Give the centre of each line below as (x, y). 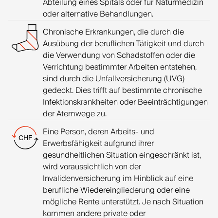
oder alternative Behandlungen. (98, 14)
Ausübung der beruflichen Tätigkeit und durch (123, 44)
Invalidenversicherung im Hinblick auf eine (118, 179)
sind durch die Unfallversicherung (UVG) (114, 79)
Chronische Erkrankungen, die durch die (113, 32)
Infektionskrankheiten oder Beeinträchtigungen (125, 102)
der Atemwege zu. (75, 114)
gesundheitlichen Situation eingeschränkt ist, (122, 155)
